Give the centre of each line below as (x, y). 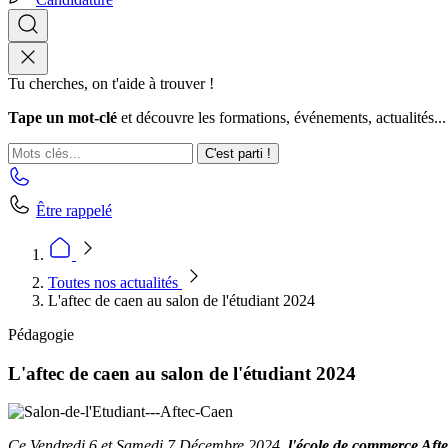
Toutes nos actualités (115, 282)
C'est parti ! (238, 153)
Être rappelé (74, 210)
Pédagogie (41, 334)
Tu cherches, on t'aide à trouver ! (111, 83)
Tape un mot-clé (62, 117)
